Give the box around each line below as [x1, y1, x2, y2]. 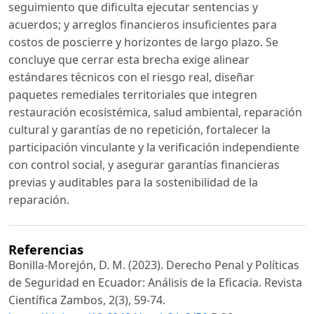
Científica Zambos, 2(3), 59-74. [8, 292, 165, 308]
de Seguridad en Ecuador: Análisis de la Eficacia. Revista [8, 274, 302, 290]
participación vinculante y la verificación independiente [8, 139, 299, 155]
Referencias [8, 240, 83, 258]
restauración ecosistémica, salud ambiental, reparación [8, 104, 302, 120]
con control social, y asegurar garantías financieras [8, 156, 280, 172]
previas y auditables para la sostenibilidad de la [8, 174, 258, 190]
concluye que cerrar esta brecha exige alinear [8, 51, 250, 67]
